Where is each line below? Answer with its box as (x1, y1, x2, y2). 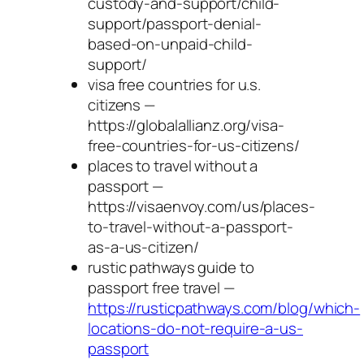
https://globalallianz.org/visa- (88, 114, 284, 136)
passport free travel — (88, 276, 235, 298)
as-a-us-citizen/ (88, 236, 199, 258)
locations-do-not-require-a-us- (88, 317, 303, 339)
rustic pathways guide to (88, 256, 254, 278)
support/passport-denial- (88, 12, 262, 34)
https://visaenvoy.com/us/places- (88, 195, 315, 217)
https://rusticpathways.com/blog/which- (88, 297, 361, 318)
